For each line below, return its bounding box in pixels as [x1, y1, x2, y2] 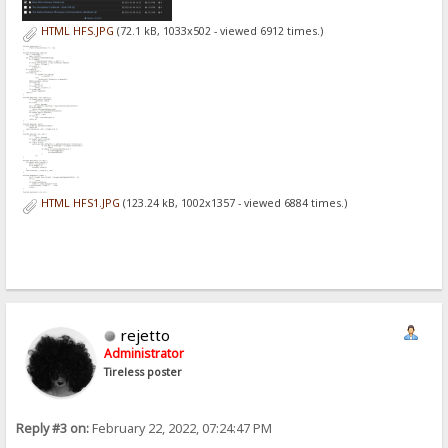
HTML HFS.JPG [37, 23, 114, 38]
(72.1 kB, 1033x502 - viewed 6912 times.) [113, 23, 323, 38]
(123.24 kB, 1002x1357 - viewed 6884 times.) [119, 195, 347, 210]
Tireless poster [104, 365, 183, 380]
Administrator [104, 345, 185, 363]
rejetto [120, 325, 171, 346]
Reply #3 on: [16, 420, 90, 438]
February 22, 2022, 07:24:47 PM [89, 420, 273, 438]
